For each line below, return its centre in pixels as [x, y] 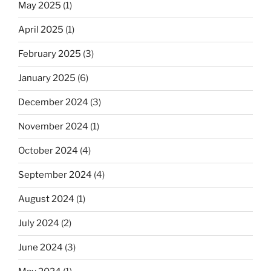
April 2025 [41, 30]
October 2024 [48, 151]
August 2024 [46, 199]
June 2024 [41, 248]
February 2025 [50, 54]
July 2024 [39, 224]
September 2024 [55, 175]
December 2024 [53, 103]
